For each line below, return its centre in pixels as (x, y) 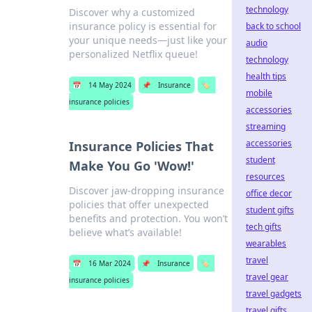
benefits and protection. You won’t (148, 218)
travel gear (267, 277)
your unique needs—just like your (148, 40)
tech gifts (264, 227)
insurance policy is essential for (142, 26)
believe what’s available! (125, 232)
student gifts (270, 210)
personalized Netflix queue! (133, 54)
